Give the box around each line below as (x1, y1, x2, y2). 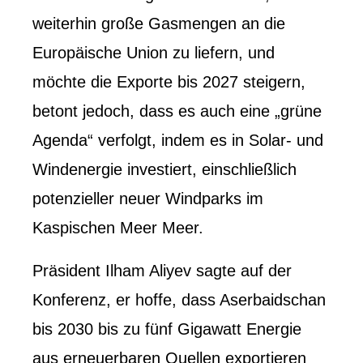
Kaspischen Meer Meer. (32, 218, 203, 237)
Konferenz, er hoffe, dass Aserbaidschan (32, 290, 326, 309)
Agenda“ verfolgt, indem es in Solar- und (32, 130, 323, 149)
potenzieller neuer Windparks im (32, 189, 263, 207)
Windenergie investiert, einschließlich (32, 160, 297, 178)
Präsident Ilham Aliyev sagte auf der (32, 261, 292, 280)
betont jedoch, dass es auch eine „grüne (32, 101, 322, 120)
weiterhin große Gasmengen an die (32, 14, 285, 32)
